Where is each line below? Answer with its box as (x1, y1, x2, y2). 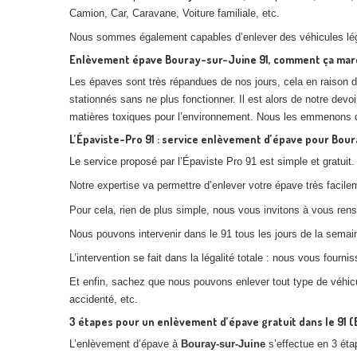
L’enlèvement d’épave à (69, 338, 178, 351)
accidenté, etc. (69, 293, 138, 306)
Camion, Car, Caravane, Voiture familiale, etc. (69, 7, 280, 20)
